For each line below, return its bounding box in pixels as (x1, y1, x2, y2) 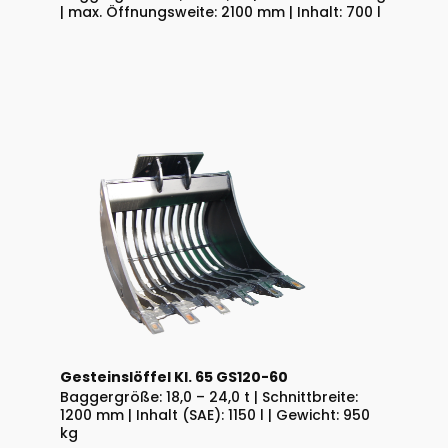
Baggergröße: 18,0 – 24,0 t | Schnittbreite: (60, 387, 358, 408)
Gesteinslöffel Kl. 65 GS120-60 (60, 367, 288, 388)
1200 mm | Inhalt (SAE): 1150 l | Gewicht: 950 (60, 405, 370, 426)
